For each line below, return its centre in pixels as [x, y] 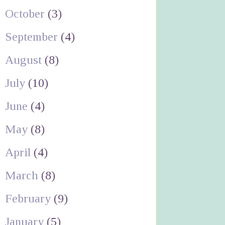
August [25, 60]
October [26, 13]
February [29, 198]
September [33, 36]
